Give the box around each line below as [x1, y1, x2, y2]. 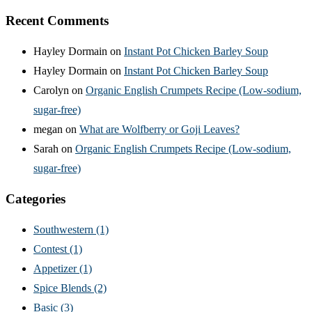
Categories [6, 191, 65, 206]
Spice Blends [33, 281, 94, 294]
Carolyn [33, 84, 69, 97]
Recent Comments [6, 13, 109, 29]
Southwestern [33, 223, 96, 235]
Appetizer [33, 262, 79, 274]
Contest [33, 242, 70, 255]
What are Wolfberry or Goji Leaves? [79, 123, 240, 136]
